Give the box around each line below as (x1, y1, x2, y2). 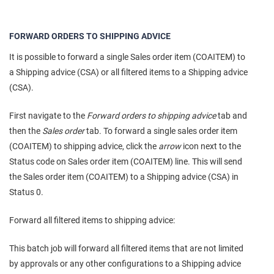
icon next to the (181, 141, 241, 152)
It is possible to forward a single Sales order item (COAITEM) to (9, 52, 245, 62)
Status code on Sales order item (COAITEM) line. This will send (9, 157, 242, 167)
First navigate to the (9, 111, 87, 121)
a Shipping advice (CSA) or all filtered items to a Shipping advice (9, 67, 248, 78)
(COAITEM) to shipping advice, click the (9, 141, 158, 152)
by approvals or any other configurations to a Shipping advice (9, 259, 241, 269)
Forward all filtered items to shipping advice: (9, 215, 175, 226)
